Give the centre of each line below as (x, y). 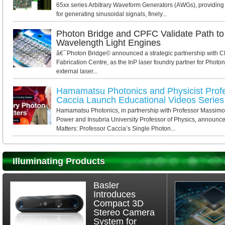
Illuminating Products (59, 161)
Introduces (115, 194)
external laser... (77, 71)
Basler (106, 185)
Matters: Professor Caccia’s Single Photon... (116, 129)
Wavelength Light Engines (108, 43)
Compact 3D (119, 203)
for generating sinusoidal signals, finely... (111, 14)
